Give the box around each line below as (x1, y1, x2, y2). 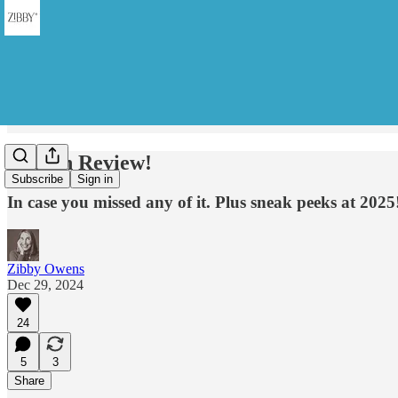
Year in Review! (7, 150, 152, 174)
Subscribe (12, 172, 63, 187)
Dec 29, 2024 (7, 276, 84, 292)
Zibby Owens (7, 260, 84, 276)
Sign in (77, 172, 113, 187)
